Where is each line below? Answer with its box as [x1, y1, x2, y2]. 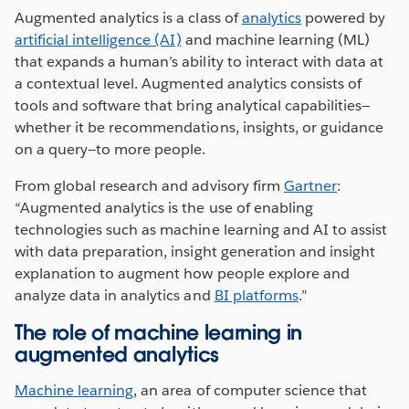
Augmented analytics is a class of [15, 7, 242, 27]
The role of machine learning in [15, 319, 303, 345]
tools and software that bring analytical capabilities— [15, 95, 371, 115]
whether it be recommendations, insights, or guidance [15, 117, 383, 137]
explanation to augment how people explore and [15, 263, 350, 283]
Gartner [283, 175, 337, 195]
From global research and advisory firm [15, 175, 284, 195]
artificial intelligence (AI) [15, 29, 182, 49]
